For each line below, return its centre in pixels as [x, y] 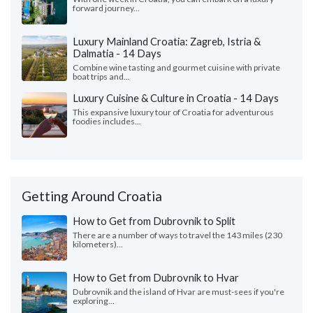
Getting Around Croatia [92, 196]
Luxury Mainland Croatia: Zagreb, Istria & [167, 42]
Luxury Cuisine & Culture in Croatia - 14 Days [176, 98]
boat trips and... [101, 77]
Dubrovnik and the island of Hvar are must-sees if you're [179, 292]
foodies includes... [107, 122]
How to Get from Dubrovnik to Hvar [156, 278]
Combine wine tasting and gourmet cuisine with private [176, 68]
